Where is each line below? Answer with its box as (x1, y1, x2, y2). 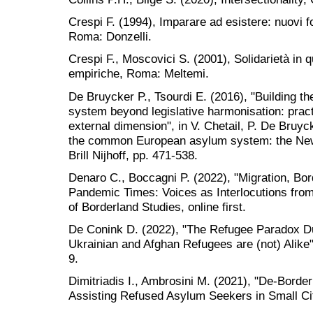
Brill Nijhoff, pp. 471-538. (68, 147, 198, 162)
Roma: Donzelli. (68, 29, 152, 44)
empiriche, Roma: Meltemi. (68, 66, 209, 81)
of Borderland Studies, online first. (68, 199, 246, 214)
